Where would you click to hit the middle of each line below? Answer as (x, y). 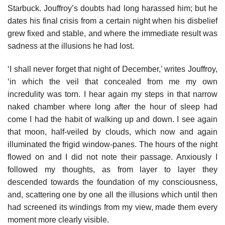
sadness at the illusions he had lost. (71, 46)
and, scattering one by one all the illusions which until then (113, 195)
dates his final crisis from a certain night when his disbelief (113, 21)
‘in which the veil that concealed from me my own (113, 82)
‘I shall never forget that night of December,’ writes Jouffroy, (113, 69)
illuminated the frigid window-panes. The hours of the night (113, 145)
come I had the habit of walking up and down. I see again (113, 120)
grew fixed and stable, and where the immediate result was (113, 34)
